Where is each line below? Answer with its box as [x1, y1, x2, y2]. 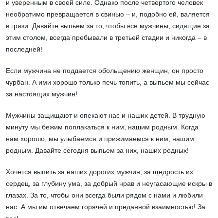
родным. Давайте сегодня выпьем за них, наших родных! [6, 146, 189, 155]
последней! [6, 45, 42, 54]
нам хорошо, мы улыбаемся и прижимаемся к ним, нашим [6, 135, 194, 143]
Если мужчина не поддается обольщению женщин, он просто [6, 67, 203, 75]
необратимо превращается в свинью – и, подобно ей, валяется [6, 10, 210, 18]
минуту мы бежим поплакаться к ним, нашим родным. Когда [6, 123, 199, 131]
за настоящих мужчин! [6, 90, 77, 98]
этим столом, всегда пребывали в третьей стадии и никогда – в [6, 34, 207, 42]
